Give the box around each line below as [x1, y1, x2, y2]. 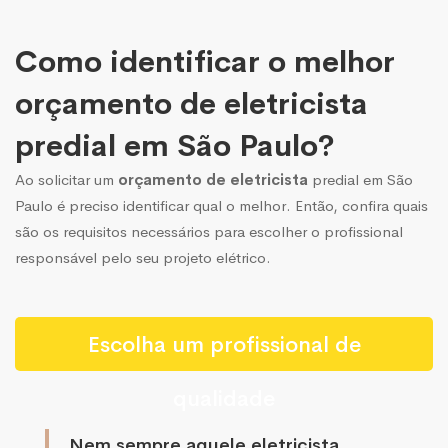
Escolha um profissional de [87, 330, 361, 359]
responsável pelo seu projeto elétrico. [15, 247, 271, 267]
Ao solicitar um [15, 169, 118, 189]
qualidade [173, 384, 275, 413]
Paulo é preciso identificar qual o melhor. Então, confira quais [15, 195, 428, 215]
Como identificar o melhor [15, 42, 395, 81]
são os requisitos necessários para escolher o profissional [15, 221, 403, 241]
